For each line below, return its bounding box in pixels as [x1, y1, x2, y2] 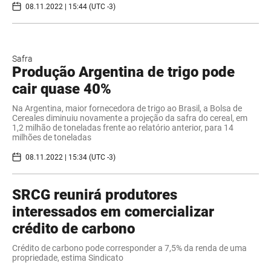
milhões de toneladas [12, 132, 91, 143]
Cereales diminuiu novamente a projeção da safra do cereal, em [12, 113, 247, 123]
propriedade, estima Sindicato [12, 253, 123, 263]
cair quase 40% [12, 80, 111, 98]
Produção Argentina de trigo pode [12, 64, 235, 81]
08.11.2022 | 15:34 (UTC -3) [25, 152, 116, 162]
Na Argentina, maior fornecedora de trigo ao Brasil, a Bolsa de [12, 103, 242, 114]
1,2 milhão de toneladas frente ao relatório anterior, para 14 [12, 123, 233, 133]
